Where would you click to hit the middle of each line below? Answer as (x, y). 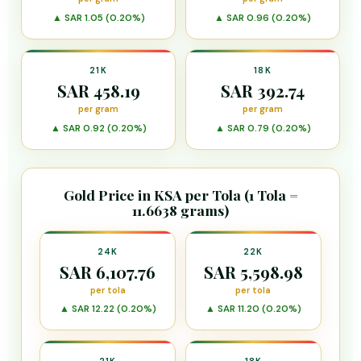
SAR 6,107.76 (108, 272)
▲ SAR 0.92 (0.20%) (98, 128)
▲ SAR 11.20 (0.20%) (253, 309)
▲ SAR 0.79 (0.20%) (263, 128)
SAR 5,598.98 (253, 272)
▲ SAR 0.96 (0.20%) (263, 18)
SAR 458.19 (98, 91)
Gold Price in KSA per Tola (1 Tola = (180, 194)
